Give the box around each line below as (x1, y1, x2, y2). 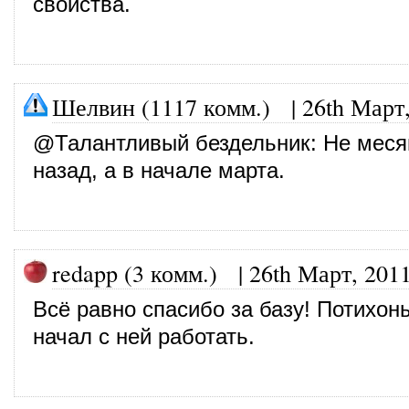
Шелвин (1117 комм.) (52, 90, 270, 122)
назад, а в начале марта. (33, 158, 285, 183)
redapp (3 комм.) (52, 257, 217, 288)
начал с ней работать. (33, 324, 255, 349)
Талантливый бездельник (55, 131, 310, 155)
